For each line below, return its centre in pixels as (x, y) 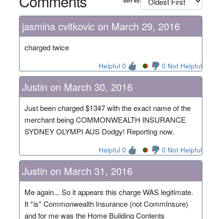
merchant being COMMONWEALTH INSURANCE (105, 119)
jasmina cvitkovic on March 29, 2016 (101, 26)
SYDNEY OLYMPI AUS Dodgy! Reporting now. (99, 131)
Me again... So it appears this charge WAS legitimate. (109, 192)
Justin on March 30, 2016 (77, 87)
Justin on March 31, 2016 (77, 171)
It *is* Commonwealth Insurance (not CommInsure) (106, 203)
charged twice (46, 47)
